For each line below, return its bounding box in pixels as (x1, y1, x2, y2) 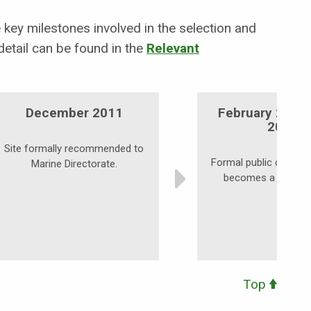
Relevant (146, 40, 199, 57)
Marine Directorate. (31, 158, 117, 171)
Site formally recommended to (4, 142, 144, 155)
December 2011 (25, 105, 123, 121)
